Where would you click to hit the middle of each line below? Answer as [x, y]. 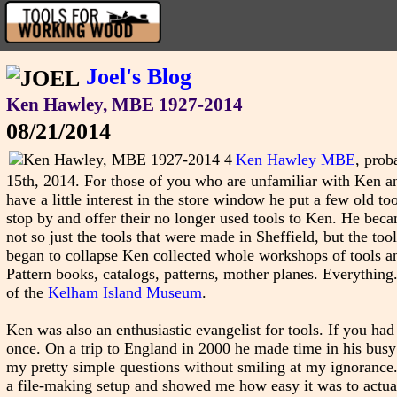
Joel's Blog [138, 77]
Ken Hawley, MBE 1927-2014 [124, 105]
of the [27, 293]
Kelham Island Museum [125, 293]
